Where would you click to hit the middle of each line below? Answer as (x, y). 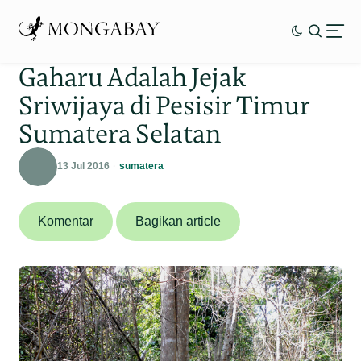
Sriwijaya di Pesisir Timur (165, 105)
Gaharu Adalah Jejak (133, 77)
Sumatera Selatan (120, 133)
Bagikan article (178, 221)
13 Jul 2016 (84, 166)
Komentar (66, 221)
